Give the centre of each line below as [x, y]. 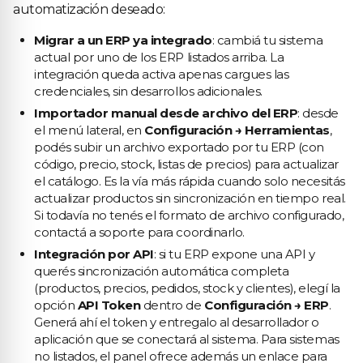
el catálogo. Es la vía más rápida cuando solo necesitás [190, 181]
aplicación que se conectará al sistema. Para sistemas [187, 339]
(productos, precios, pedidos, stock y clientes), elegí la [187, 288]
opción [56, 305]
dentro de [173, 305]
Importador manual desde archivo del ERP [166, 113]
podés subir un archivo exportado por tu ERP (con [179, 147]
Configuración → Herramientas [237, 130]
